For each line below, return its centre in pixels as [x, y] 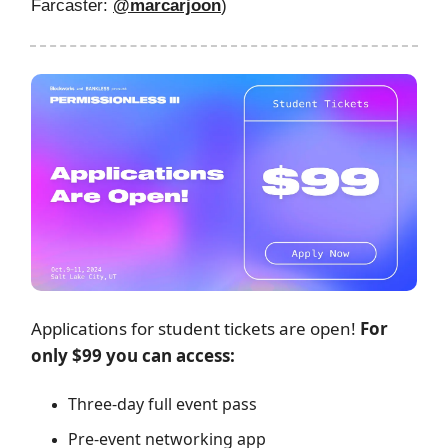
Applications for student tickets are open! [195, 328]
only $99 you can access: [133, 355]
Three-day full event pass [162, 403]
